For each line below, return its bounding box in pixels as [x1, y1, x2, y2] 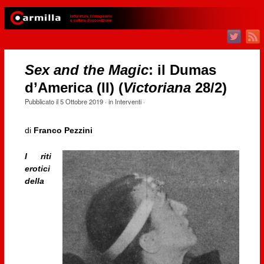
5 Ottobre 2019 [60, 97, 103, 107]
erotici [24, 163, 50, 173]
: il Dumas [148, 62, 216, 78]
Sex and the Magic [24, 62, 148, 78]
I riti [24, 151, 51, 161]
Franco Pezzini [33, 126, 93, 136]
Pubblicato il [24, 97, 60, 107]
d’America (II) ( [24, 80, 123, 96]
